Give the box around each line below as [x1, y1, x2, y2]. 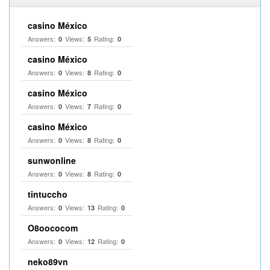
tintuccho [28, 188, 67, 200]
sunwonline [28, 154, 76, 166]
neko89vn [28, 256, 68, 268]
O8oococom [28, 222, 78, 234]
